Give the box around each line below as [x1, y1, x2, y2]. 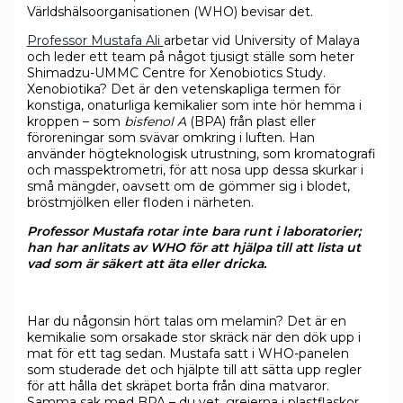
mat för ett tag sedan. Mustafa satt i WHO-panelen [26, 345, 349, 362]
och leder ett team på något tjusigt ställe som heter [26, 48, 354, 65]
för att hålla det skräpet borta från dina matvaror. [26, 377, 329, 394]
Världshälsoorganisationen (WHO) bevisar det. [26, 3, 313, 20]
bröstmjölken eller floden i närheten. [26, 193, 254, 210]
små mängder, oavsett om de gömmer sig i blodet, [26, 177, 350, 194]
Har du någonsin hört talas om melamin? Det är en [26, 312, 346, 329]
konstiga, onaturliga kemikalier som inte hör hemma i [26, 96, 362, 113]
